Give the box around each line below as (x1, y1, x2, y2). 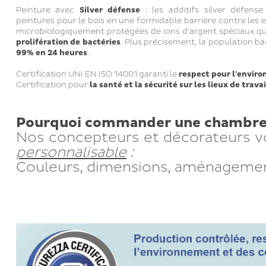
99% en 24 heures (15, 48, 87, 58)
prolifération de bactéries (15, 37, 121, 47)
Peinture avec (15, 5, 80, 15)
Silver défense (79, 5, 140, 15)
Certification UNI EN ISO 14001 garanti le (15, 69, 179, 79)
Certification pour (15, 80, 90, 90)
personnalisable (15, 144, 126, 161)
